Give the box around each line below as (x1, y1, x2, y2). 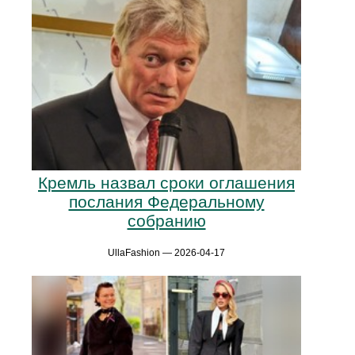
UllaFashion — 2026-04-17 (108, 247, 225, 258)
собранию (127, 212, 206, 230)
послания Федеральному (68, 193, 265, 211)
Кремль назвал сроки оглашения (38, 174, 295, 192)
